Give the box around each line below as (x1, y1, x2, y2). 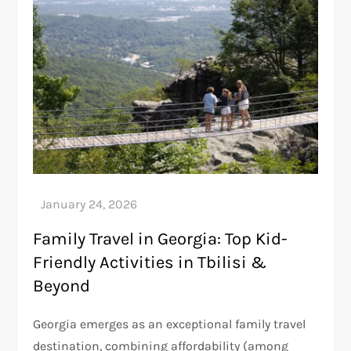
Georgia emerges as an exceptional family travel (33, 316, 306, 331)
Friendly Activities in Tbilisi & (33, 251, 267, 273)
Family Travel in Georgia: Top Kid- (33, 228, 288, 249)
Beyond (33, 275, 91, 296)
